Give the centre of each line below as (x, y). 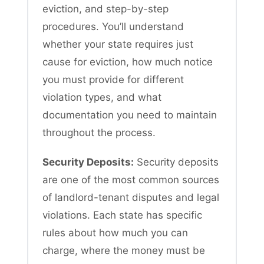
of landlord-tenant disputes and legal (131, 197)
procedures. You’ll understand (113, 26)
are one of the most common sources (131, 179)
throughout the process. (99, 132)
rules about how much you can (115, 232)
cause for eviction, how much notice (128, 62)
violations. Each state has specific (122, 215)
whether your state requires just (118, 44)
